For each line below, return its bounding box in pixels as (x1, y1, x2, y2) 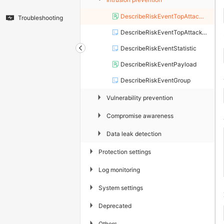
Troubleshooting (18, 14, 63, 22)
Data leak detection (106, 129, 161, 137)
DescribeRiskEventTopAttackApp (120, 12, 199, 20)
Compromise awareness (106, 111, 173, 119)
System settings (98, 183, 143, 191)
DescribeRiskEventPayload (120, 60, 196, 68)
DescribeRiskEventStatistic (120, 44, 196, 52)
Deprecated (98, 201, 131, 209)
